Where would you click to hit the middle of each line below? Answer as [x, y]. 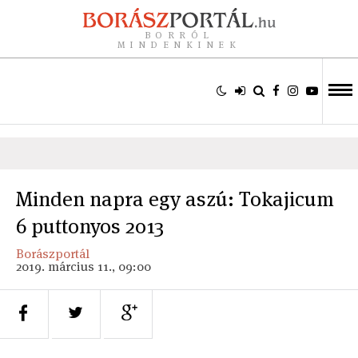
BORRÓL [179, 35]
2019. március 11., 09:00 [84, 267]
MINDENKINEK [179, 44]
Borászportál [53, 254]
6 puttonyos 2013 [90, 226]
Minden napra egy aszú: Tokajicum [175, 199]
